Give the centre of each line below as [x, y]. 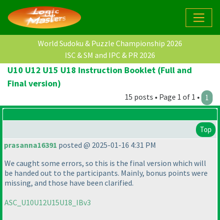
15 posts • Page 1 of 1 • [163, 97]
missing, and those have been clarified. [69, 183]
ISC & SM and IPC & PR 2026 [110, 55]
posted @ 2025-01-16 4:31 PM [107, 145]
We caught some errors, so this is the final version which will [105, 163]
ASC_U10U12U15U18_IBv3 [48, 203]
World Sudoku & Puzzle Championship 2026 [110, 43]
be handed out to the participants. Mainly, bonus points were [106, 173]
